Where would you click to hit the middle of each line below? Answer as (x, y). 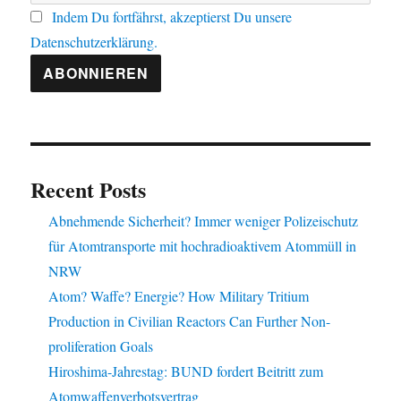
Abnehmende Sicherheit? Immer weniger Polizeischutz (204, 220)
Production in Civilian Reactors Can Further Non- (190, 320)
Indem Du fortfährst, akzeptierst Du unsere (172, 16)
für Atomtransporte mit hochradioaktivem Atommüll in (203, 245)
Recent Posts (89, 189)
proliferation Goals (101, 346)
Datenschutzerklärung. (94, 41)
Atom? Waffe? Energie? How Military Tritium (179, 295)
